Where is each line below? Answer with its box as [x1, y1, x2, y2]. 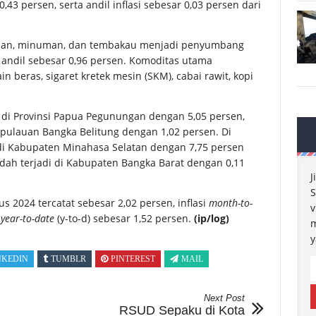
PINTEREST [111, 253, 155, 264]
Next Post [203, 292, 245, 303]
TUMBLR [51, 253, 86, 264]
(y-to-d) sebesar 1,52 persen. [54, 211, 194, 225]
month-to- [209, 195, 253, 209]
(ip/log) [194, 211, 229, 225]
